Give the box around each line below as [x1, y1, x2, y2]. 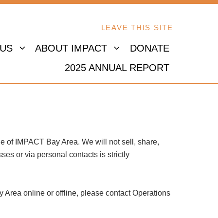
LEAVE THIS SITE [101, 23, 173, 32]
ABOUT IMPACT [35, 43, 110, 54]
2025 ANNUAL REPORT [64, 62, 169, 73]
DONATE [129, 43, 169, 54]
